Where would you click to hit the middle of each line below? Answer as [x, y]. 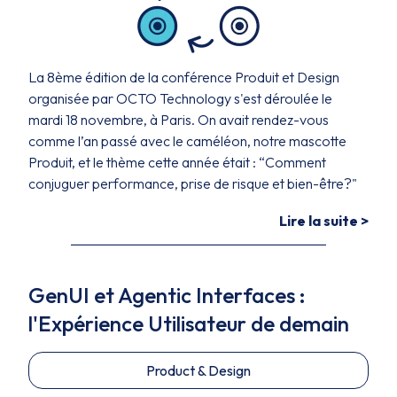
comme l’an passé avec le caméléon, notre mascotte [187, 141]
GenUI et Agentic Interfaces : [167, 295]
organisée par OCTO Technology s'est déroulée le [180, 98]
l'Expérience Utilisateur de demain [189, 323]
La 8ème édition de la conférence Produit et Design [184, 77]
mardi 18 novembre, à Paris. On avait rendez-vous [179, 120]
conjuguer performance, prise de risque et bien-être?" [193, 183]
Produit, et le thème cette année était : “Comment [177, 162]
